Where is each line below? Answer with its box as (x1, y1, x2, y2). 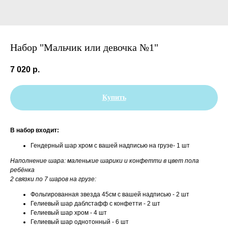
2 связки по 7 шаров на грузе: (10, 176, 96, 183)
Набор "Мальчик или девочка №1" (10, 42, 158, 53)
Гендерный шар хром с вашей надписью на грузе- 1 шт (31, 142, 190, 150)
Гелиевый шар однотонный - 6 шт (31, 218, 129, 226)
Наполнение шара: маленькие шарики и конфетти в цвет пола (10, 157, 199, 165)
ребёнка (10, 166, 35, 174)
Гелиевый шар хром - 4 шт (31, 209, 107, 217)
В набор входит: (10, 127, 59, 134)
